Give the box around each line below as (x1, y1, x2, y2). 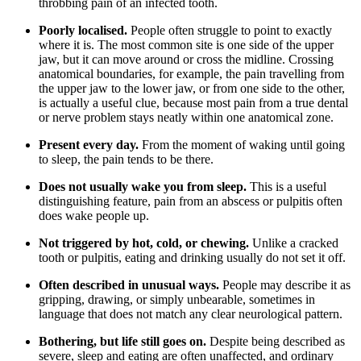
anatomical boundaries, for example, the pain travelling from (39, 66, 344, 81)
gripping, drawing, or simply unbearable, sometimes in (39, 292, 315, 306)
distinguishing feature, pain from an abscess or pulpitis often (39, 193, 342, 208)
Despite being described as (206, 334, 345, 348)
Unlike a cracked (249, 235, 338, 250)
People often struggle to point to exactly (127, 23, 332, 37)
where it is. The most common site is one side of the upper (39, 37, 334, 52)
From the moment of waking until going (139, 137, 345, 151)
